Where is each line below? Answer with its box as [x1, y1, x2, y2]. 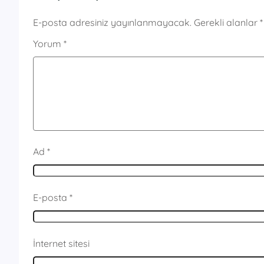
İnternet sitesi [33, 237, 90, 250]
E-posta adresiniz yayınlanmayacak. [33, 16, 192, 29]
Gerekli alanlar [194, 16, 260, 29]
